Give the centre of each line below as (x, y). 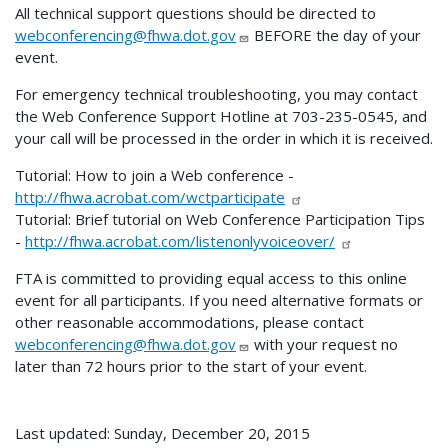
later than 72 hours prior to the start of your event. (191, 366)
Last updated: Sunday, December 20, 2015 (162, 433)
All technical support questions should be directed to (195, 13)
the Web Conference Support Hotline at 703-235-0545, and (221, 116)
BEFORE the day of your (335, 35)
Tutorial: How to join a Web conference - (154, 175)
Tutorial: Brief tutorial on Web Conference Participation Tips (220, 219)
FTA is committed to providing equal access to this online (211, 278)
